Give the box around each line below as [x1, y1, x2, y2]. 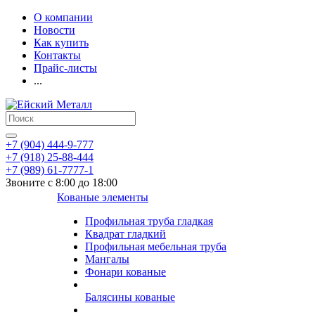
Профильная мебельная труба [85, 240, 226, 252]
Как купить [34, 37, 89, 49]
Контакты [34, 49, 81, 61]
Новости [34, 24, 75, 36]
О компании [34, 11, 93, 23]
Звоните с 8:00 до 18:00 [6, 176, 117, 188]
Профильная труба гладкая [85, 215, 213, 227]
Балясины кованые [85, 291, 175, 303]
